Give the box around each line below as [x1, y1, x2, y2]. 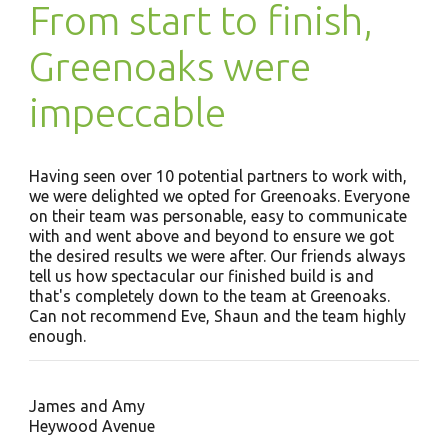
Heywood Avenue [28, 417, 155, 435]
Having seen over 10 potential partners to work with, [28, 167, 407, 185]
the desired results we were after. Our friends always [28, 247, 406, 265]
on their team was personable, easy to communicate [28, 207, 407, 225]
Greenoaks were [28, 44, 311, 89]
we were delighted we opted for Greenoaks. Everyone [28, 187, 410, 205]
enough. [28, 327, 86, 345]
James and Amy [28, 397, 145, 415]
